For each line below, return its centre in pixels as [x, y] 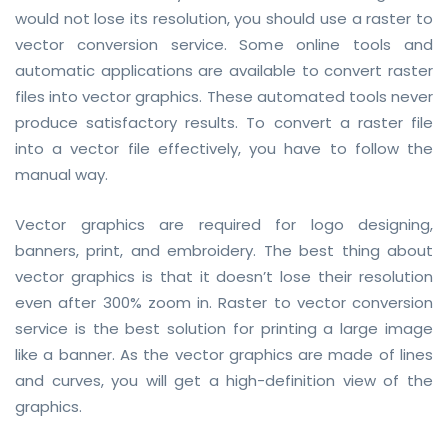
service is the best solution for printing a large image [224, 328]
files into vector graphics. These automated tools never [224, 96]
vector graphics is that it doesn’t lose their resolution [224, 276]
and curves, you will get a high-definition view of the [224, 380]
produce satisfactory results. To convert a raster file [224, 122]
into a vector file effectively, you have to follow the [224, 148]
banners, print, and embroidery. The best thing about [224, 250]
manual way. [61, 174]
